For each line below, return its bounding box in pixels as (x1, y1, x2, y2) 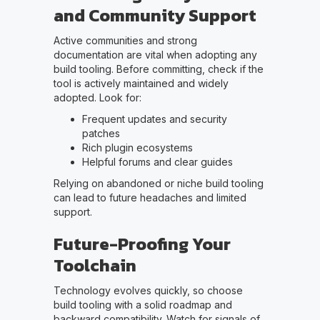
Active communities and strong (53, 34, 197, 46)
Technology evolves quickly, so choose (53, 284, 243, 296)
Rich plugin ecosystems (81, 141, 193, 154)
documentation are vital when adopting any (53, 48, 257, 61)
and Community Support (53, 2, 256, 28)
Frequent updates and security (81, 112, 227, 125)
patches (81, 126, 120, 139)
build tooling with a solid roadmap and (53, 298, 232, 311)
